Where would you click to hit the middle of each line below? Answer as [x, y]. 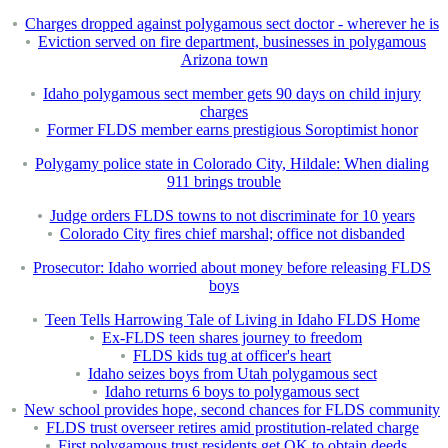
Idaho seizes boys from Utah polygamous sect [232, 374]
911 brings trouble [224, 182]
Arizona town [224, 60]
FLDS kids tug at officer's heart [232, 356]
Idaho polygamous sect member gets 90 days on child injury [232, 94]
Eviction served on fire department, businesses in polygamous [232, 42]
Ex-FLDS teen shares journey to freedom [232, 338]
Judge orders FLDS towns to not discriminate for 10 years [232, 216]
